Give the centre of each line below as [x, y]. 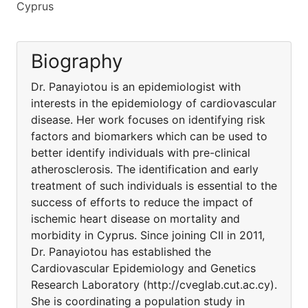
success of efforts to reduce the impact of [142, 202]
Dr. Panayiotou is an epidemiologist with [136, 87]
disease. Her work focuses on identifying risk [148, 120]
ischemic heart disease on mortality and [135, 219]
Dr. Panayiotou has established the [121, 252]
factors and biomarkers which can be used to [149, 136]
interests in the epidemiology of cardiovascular [154, 103]
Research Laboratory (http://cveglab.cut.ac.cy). [154, 285]
